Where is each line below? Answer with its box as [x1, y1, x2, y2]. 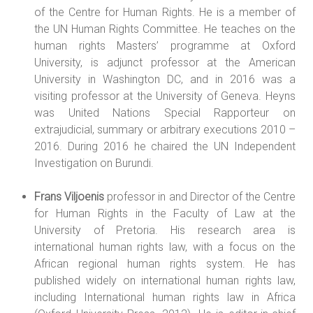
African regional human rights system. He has [34, 256, 296, 270]
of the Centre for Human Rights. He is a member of [34, 5, 296, 19]
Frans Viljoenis [34, 189, 105, 203]
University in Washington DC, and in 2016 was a [34, 72, 296, 86]
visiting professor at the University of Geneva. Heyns [34, 89, 296, 103]
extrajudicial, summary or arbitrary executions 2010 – [34, 122, 296, 136]
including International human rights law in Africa [34, 290, 296, 304]
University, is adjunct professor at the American [34, 55, 296, 69]
